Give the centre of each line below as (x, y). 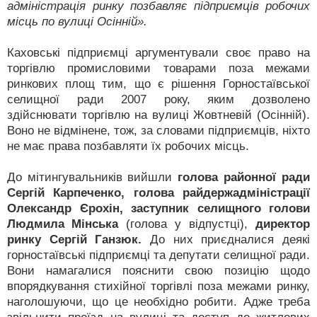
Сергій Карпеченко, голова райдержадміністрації (158, 193)
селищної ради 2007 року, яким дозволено (158, 99)
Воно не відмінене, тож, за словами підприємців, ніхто (158, 131)
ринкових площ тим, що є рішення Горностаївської (158, 84)
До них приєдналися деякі (226, 240)
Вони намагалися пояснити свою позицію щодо (158, 271)
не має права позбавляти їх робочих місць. (128, 146)
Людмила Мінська (63, 224)
